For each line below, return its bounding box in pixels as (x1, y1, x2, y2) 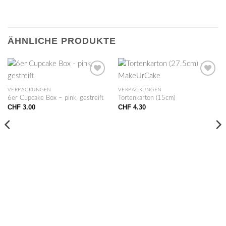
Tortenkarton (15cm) (118, 95, 175, 102)
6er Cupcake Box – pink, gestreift (7, 95, 104, 102)
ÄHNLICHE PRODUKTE (8, 35, 116, 46)
